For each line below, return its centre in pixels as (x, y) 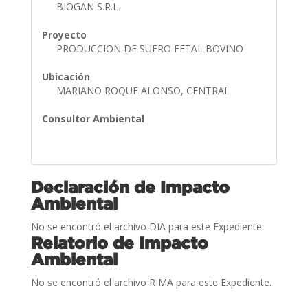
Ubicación (66, 76)
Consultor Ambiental (93, 118)
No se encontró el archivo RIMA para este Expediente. (151, 282)
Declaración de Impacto (130, 187)
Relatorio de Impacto (119, 242)
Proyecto (64, 34)
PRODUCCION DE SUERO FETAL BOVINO (151, 48)
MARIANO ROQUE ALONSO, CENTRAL (144, 90)
